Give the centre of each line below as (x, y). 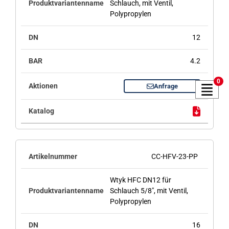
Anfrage (166, 86)
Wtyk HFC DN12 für (140, 180)
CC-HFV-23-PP (175, 157)
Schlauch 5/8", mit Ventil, (149, 191)
